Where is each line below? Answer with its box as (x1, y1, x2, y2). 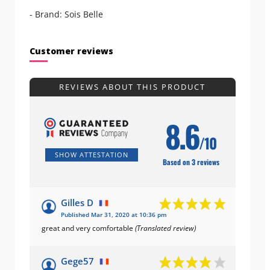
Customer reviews (30, 45, 113, 57)
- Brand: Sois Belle (30, 8, 103, 20)
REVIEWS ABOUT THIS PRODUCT (59, 81, 206, 92)
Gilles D (61, 196, 93, 209)
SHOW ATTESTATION (55, 149, 128, 159)
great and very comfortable (42, 222, 135, 233)
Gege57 (61, 254, 94, 267)
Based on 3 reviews (162, 156, 219, 167)
